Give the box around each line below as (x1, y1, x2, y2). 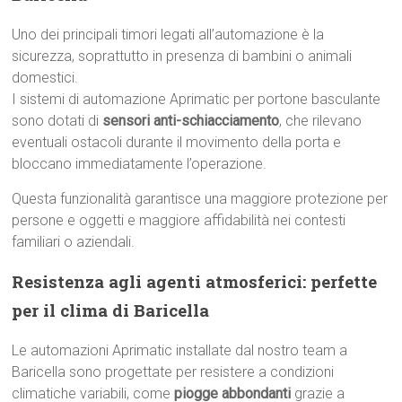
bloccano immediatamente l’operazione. (12, 155, 267, 172)
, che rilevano (279, 112, 363, 129)
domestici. (12, 69, 79, 86)
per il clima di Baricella (12, 299, 210, 321)
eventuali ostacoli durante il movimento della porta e (12, 134, 342, 151)
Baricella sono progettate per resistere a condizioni (12, 363, 335, 380)
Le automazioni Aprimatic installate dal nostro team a (12, 342, 348, 359)
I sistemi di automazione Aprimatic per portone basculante (12, 91, 381, 108)
